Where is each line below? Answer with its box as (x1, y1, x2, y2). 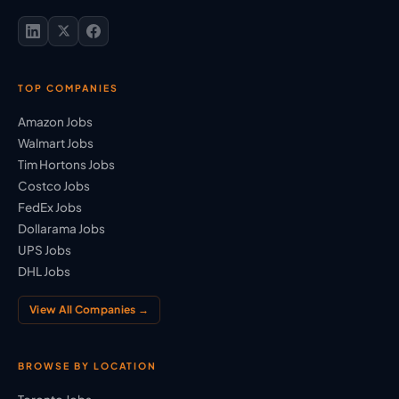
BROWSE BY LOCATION (18, 359, 157, 371)
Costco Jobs (18, 177, 90, 193)
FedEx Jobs (18, 199, 82, 215)
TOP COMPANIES (18, 81, 118, 94)
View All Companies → (29, 302, 149, 316)
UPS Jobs (18, 241, 71, 257)
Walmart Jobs (18, 134, 94, 151)
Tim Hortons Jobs (18, 156, 115, 172)
